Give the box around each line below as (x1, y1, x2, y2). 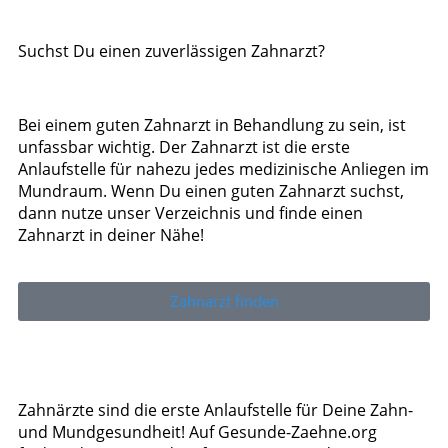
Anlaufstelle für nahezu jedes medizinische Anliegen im (18, 157, 429, 180)
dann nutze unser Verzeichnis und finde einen (18, 201, 363, 224)
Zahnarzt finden (169, 290, 279, 311)
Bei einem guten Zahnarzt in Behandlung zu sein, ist (18, 113, 406, 136)
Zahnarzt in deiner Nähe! (18, 223, 204, 246)
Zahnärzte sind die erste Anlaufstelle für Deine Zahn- (18, 398, 413, 421)
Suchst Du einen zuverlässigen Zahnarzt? (18, 39, 325, 62)
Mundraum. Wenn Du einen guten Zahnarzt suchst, (18, 179, 404, 202)
